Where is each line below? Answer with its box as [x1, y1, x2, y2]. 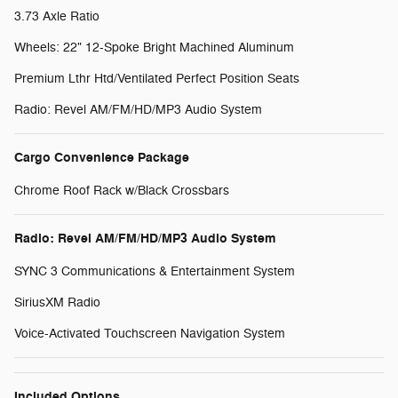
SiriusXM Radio [14, 294, 100, 310]
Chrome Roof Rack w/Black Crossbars [14, 182, 229, 198]
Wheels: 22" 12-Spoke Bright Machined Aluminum [14, 39, 294, 55]
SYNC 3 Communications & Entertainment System [14, 263, 295, 279]
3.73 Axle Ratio [14, 8, 99, 24]
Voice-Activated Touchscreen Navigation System [14, 325, 285, 341]
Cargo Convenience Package [14, 148, 189, 166]
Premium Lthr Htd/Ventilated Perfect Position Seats [14, 70, 299, 86]
